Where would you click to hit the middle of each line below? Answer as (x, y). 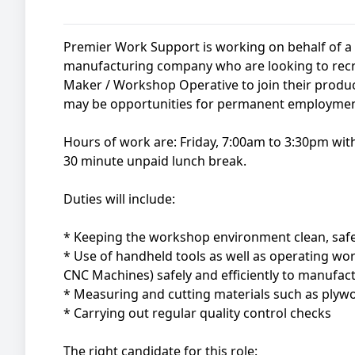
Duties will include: (119, 199)
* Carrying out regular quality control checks (197, 313)
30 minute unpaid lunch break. (155, 161)
